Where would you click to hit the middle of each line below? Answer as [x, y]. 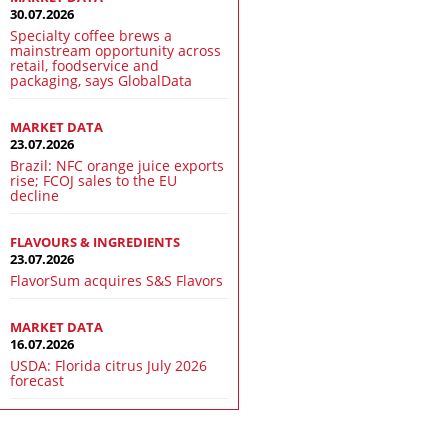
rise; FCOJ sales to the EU [94, 180]
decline [35, 195]
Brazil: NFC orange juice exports [117, 165]
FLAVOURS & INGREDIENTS [95, 242]
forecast [37, 380]
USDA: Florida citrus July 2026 [109, 365]
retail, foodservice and [85, 65]
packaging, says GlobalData [101, 80]
